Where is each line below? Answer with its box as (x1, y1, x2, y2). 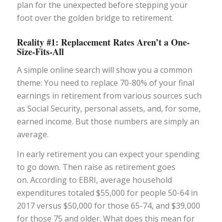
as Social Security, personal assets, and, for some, (16, 103, 201, 114)
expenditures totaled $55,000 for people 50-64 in (16, 187, 198, 198)
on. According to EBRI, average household (16, 174, 172, 185)
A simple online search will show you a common (16, 64, 192, 75)
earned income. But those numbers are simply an (16, 115, 199, 127)
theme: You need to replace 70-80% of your (16, 77, 176, 88)
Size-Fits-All (16, 45, 64, 58)
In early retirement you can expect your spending (16, 148, 200, 160)
